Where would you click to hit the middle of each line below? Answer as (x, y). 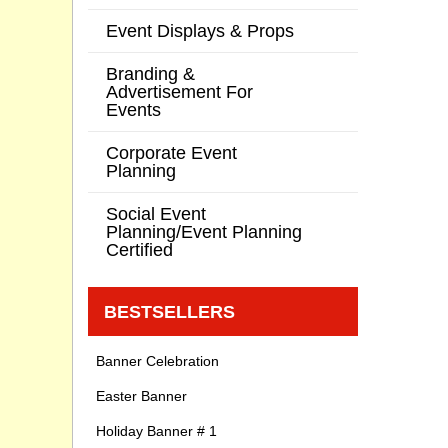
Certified (139, 250)
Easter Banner (141, 396)
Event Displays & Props (200, 31)
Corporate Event (171, 153)
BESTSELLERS (169, 312)
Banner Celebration (157, 361)
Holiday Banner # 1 (156, 431)
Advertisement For (179, 92)
